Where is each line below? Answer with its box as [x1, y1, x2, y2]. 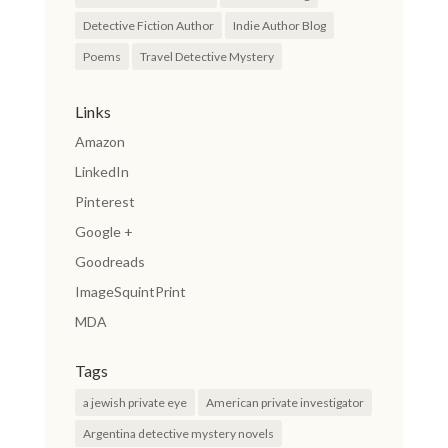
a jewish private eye [82, 395, 187, 410]
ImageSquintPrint [74, 283, 186, 300]
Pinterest [74, 193, 135, 210]
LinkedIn [74, 163, 129, 180]
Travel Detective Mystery [139, 49, 274, 64]
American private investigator [205, 395, 364, 410]
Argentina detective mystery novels [82, 426, 274, 441]
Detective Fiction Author [82, 18, 214, 33]
